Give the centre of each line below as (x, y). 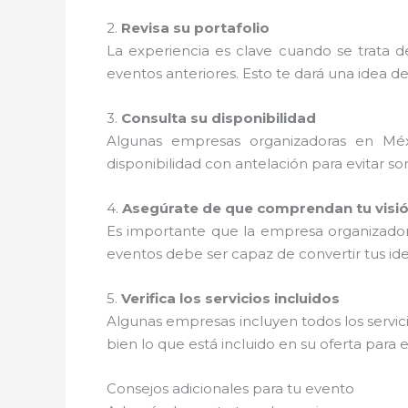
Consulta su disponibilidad (219, 117)
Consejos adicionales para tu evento (230, 388)
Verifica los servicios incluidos (230, 298)
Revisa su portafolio (195, 27)
